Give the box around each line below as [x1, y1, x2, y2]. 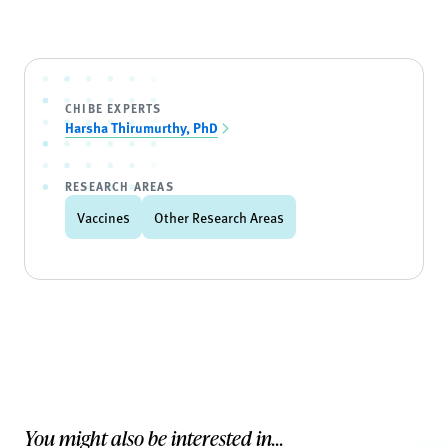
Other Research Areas [154, 207, 284, 227]
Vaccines [77, 207, 130, 227]
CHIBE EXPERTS [65, 99, 162, 117]
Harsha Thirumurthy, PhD [65, 117, 218, 137]
